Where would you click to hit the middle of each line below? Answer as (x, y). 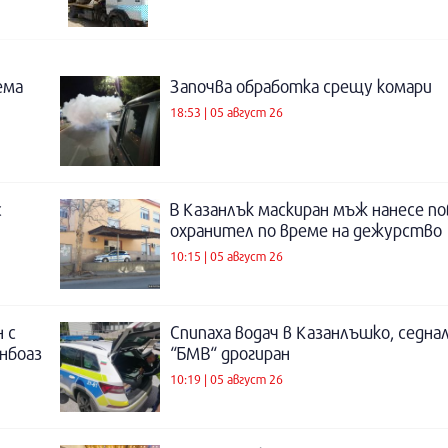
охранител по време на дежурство (306, 230)
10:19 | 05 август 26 (226, 378)
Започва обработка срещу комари (301, 86)
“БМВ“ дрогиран (230, 353)
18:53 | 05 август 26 (226, 111)
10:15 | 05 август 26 (226, 255)
